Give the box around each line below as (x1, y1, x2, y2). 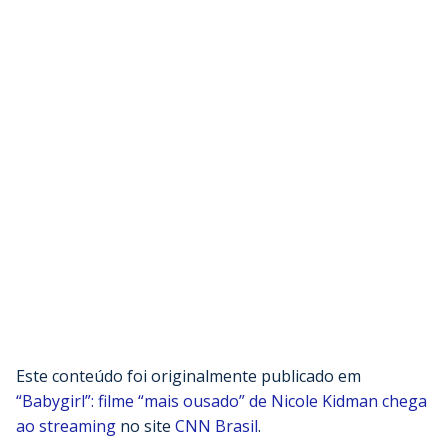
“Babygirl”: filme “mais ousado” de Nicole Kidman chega (16, 390, 427, 413)
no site (116, 415, 175, 438)
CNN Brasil (175, 415, 258, 438)
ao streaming (16, 415, 116, 438)
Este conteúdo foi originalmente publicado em (16, 365, 361, 388)
